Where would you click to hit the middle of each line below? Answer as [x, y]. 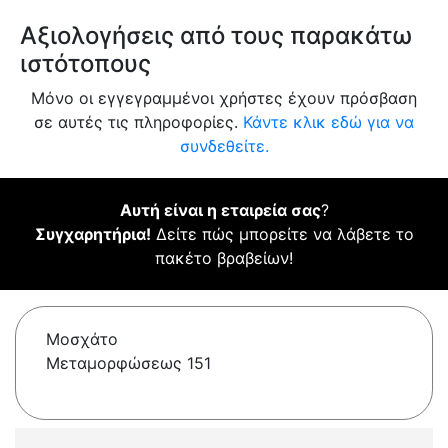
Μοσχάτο [82, 339]
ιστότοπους [85, 64]
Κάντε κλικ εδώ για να [328, 122]
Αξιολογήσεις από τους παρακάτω [216, 36]
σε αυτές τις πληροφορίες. [138, 122]
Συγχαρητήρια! [92, 234]
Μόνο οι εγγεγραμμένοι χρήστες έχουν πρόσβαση [224, 98]
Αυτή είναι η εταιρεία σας [220, 210]
